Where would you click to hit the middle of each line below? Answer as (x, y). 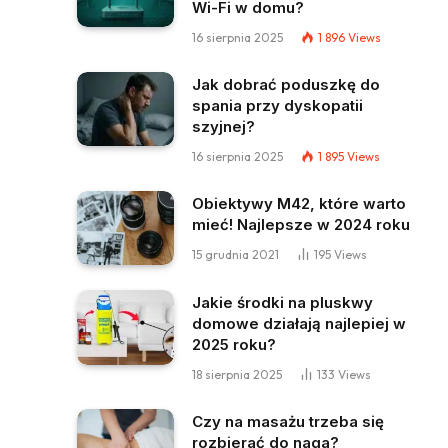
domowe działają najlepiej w (299, 324)
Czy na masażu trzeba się (288, 422)
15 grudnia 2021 (235, 254)
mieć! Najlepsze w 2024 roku (301, 224)
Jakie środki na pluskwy (282, 303)
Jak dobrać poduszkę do (286, 84)
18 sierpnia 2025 (237, 375)
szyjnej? (223, 126)
